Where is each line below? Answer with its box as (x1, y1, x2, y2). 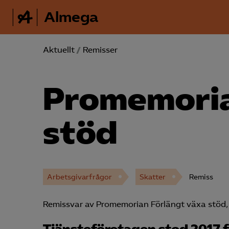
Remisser (83, 45, 118, 55)
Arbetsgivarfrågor (47, 172, 112, 181)
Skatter (140, 172, 166, 181)
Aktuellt (43, 45, 75, 55)
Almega (44, 8, 99, 26)
